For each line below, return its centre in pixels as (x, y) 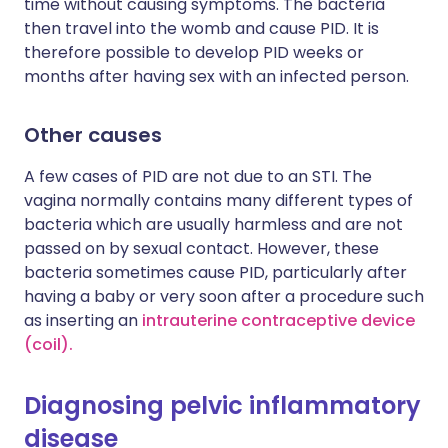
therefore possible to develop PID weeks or (194, 52)
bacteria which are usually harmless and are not (213, 224)
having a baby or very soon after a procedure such (224, 296)
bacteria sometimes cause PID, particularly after (215, 272)
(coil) (46, 344)
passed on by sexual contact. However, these (201, 248)
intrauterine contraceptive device (278, 320)
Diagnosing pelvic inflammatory (222, 405)
